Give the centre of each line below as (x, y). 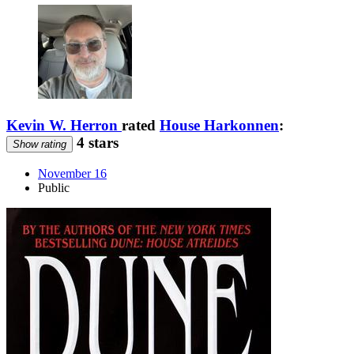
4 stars (96, 142)
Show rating (40, 144)
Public (54, 188)
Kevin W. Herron (62, 125)
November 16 (72, 174)
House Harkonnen (219, 125)
